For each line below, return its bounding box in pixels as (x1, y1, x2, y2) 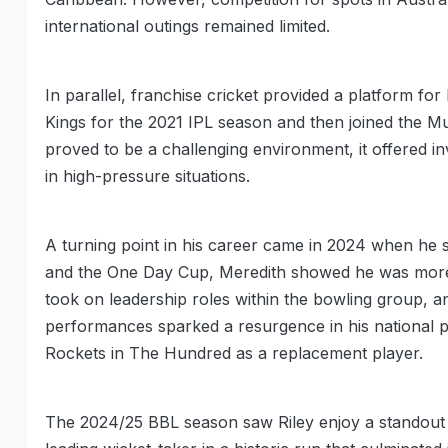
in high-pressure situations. (45, 166, 250, 186)
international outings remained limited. (45, 16, 330, 36)
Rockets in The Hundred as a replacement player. (45, 343, 423, 363)
